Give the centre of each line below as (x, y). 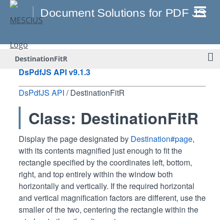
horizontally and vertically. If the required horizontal (107, 186)
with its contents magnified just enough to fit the (100, 151)
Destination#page (162, 139)
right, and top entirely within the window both (96, 174)
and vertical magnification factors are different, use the (112, 198)
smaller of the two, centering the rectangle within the (109, 209)
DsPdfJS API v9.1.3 (55, 72)
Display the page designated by (75, 139)
